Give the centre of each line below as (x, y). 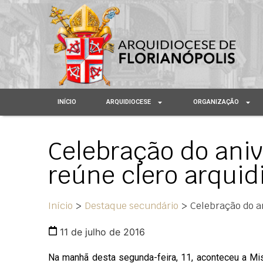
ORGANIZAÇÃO (216, 102)
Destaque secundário (131, 206)
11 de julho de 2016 (102, 232)
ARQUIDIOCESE (129, 102)
